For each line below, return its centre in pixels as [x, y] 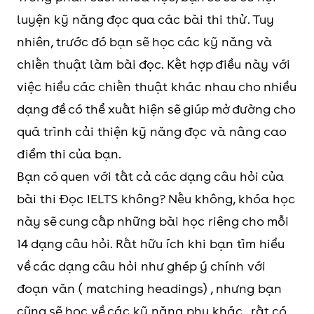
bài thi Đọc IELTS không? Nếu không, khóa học [156, 199]
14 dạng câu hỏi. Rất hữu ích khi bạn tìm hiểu [151, 244]
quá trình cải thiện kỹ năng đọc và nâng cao [151, 131]
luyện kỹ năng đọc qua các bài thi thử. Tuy [145, 19]
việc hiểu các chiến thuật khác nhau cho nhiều [157, 87]
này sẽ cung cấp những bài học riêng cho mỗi [153, 221]
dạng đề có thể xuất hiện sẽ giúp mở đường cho [156, 109]
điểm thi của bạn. [69, 154]
